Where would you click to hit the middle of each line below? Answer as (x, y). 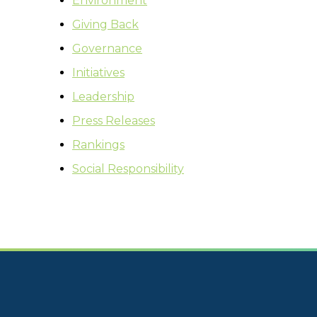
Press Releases (114, 121)
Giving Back (105, 25)
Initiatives (98, 73)
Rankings (98, 145)
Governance (107, 49)
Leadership (103, 97)
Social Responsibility (128, 169)
